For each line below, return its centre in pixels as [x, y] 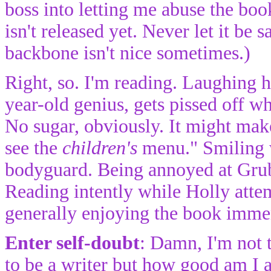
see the [34, 148]
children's [100, 148]
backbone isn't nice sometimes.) [128, 53]
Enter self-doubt [72, 243]
